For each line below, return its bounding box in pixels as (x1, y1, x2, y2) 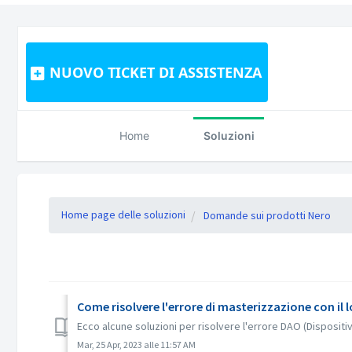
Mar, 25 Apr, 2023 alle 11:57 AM (77, 339, 196, 350)
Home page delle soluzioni (61, 207, 185, 222)
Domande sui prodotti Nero (203, 208, 331, 222)
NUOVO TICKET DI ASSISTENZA (49, 63, 262, 82)
